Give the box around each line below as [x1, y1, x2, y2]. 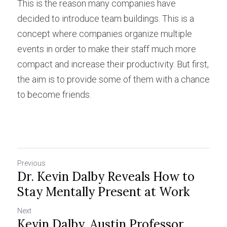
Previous [17, 159, 46, 167]
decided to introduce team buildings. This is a [17, 13, 194, 24]
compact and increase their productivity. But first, [17, 59, 209, 69]
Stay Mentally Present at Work [17, 184, 190, 200]
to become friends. [17, 89, 91, 100]
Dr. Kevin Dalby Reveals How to [17, 169, 195, 184]
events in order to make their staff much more [17, 44, 196, 54]
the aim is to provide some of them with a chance [17, 74, 210, 85]
